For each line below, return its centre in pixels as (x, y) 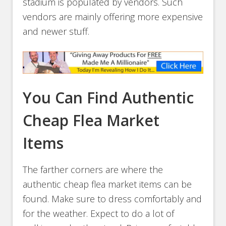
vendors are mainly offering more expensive (113, 16)
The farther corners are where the (93, 169)
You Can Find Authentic (108, 97)
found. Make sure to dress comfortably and (112, 199)
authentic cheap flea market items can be (107, 184)
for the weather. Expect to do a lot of (99, 213)
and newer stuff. (56, 31)
